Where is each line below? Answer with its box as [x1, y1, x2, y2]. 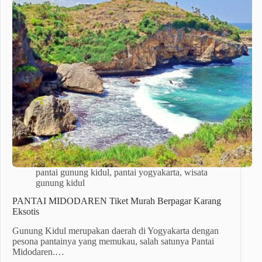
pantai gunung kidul [36, 167, 109, 178]
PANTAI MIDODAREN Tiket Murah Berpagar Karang [12, 196, 221, 206]
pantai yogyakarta [114, 167, 180, 178]
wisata [184, 167, 208, 178]
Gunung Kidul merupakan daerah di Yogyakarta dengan [12, 225, 219, 236]
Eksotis [12, 206, 39, 217]
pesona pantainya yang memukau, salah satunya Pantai [12, 236, 214, 246]
